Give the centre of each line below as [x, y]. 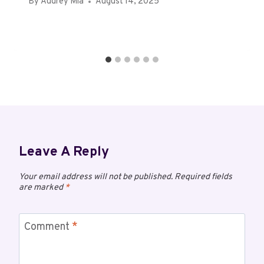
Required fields [203, 177]
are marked [42, 188]
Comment [48, 227]
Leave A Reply [64, 153]
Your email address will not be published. [96, 177]
